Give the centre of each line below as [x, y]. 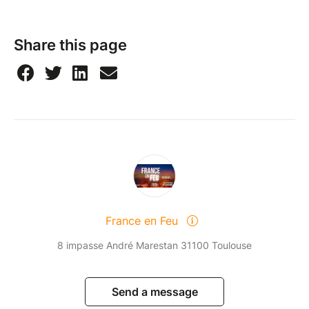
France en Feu [143, 220]
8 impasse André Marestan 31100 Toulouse [154, 245]
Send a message [154, 291]
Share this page [70, 44]
